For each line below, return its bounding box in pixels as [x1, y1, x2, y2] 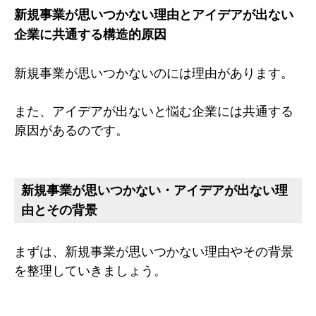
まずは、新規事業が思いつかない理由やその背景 [14, 243, 293, 259]
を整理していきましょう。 [14, 262, 166, 278]
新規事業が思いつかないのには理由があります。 [14, 65, 293, 80]
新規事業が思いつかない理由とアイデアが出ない [14, 6, 293, 22]
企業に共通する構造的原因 [14, 26, 166, 42]
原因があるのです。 [14, 122, 128, 138]
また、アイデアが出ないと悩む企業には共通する [14, 103, 293, 119]
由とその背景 [21, 202, 97, 217]
